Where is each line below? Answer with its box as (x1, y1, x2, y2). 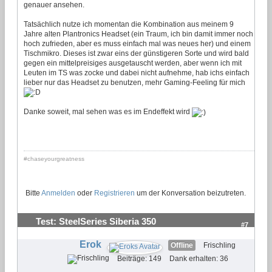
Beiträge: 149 (117, 254, 161, 263)
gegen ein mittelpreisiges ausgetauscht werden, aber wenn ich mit (24, 58, 242, 67)
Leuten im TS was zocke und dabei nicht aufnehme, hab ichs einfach (24, 68, 250, 77)
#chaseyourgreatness (24, 155, 84, 163)
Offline (170, 240, 193, 250)
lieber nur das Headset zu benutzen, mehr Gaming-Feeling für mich (24, 78, 245, 87)
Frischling (203, 240, 236, 250)
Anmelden (41, 188, 75, 197)
